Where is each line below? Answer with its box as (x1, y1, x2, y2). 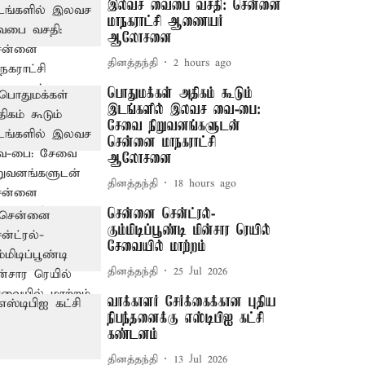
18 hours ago (174, 176, 237, 191)
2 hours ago (174, 55, 232, 70)
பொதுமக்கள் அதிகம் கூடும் (108, 86, 253, 102)
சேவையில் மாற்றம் (108, 239, 207, 255)
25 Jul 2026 (174, 264, 228, 279)
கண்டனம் (108, 327, 159, 343)
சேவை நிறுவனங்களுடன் (108, 118, 241, 134)
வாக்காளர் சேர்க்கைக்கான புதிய (108, 294, 277, 310)
